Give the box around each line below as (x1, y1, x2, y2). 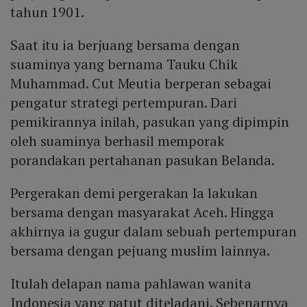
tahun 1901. (10, 3, 84, 22)
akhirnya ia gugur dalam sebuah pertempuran (10, 222, 297, 241)
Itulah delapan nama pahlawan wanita (10, 274, 251, 293)
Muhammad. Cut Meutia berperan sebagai (10, 74, 272, 93)
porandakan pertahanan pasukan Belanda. (10, 151, 275, 170)
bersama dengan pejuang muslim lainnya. (10, 241, 271, 260)
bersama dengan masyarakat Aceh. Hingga (10, 203, 275, 222)
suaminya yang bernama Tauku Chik (10, 55, 238, 74)
